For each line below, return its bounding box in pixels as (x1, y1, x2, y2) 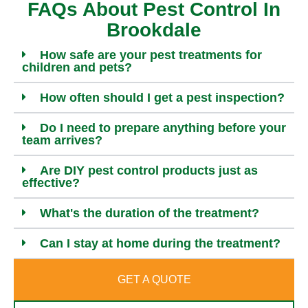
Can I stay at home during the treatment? (40, 236, 280, 250)
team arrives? (22, 133, 102, 147)
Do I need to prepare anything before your (40, 120, 286, 135)
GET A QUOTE (117, 273, 191, 285)
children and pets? (22, 60, 132, 74)
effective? (22, 175, 80, 190)
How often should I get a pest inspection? (40, 90, 285, 104)
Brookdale (107, 19, 201, 41)
